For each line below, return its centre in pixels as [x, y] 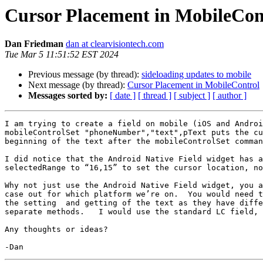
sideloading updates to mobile [196, 75]
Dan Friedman [34, 44]
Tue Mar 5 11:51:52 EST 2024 [62, 55]
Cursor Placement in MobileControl [193, 85]
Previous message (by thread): [85, 75]
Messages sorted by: [68, 96]
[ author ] [230, 96]
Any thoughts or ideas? [56, 230]
